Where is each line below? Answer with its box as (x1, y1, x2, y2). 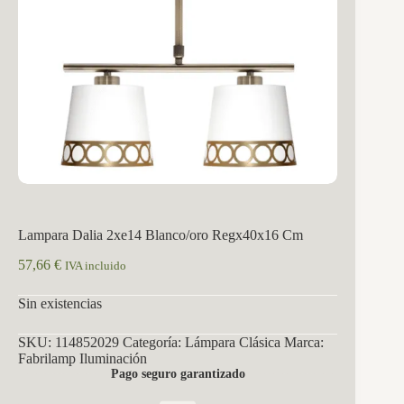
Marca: (284, 334, 324, 350)
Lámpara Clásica (185, 334, 280, 350)
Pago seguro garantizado (110, 366, 245, 381)
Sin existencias (18, 295, 102, 311)
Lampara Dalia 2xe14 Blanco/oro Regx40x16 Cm (18, 227, 303, 243)
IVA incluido (65, 259, 126, 272)
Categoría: (123, 334, 185, 350)
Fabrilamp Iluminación (18, 350, 147, 366)
